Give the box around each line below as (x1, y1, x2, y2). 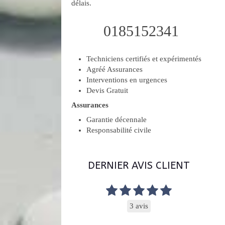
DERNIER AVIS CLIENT (87, 160, 190, 171)
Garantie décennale (86, 116, 147, 124)
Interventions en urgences (86, 76, 167, 84)
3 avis (129, 202, 148, 210)
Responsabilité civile (86, 126, 151, 134)
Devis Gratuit (86, 86, 128, 94)
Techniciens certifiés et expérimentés (86, 55, 201, 63)
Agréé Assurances (86, 65, 143, 73)
